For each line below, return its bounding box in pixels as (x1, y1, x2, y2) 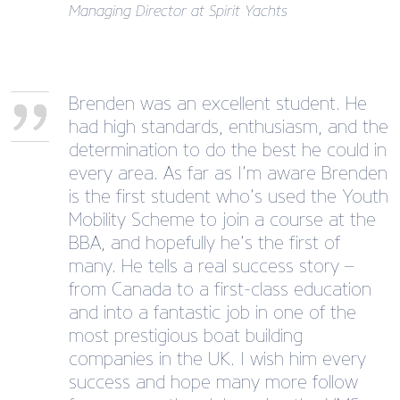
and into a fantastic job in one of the (69, 302, 356, 324)
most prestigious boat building (69, 325, 303, 347)
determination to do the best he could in (69, 139, 387, 162)
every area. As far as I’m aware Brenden (69, 162, 387, 185)
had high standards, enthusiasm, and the (69, 116, 388, 138)
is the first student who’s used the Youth (69, 186, 388, 208)
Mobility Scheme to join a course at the (69, 209, 376, 231)
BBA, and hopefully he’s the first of (69, 232, 340, 254)
